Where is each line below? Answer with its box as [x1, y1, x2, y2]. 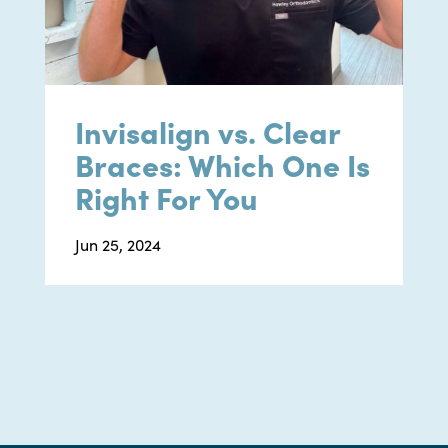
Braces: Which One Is [75, 143, 370, 186]
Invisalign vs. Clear [75, 110, 340, 153]
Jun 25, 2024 [75, 234, 161, 256]
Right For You [75, 176, 258, 219]
